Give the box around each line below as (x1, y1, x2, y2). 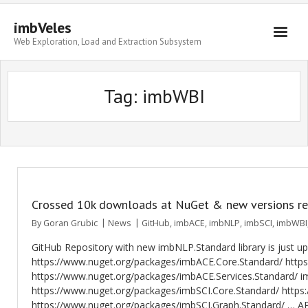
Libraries (27, 96, 65, 109)
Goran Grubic (43, 217, 98, 229)
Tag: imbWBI (103, 83, 205, 109)
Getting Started (27, 67, 95, 80)
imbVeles (14, 18, 71, 37)
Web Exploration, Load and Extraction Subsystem (14, 36, 201, 47)
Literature (27, 125, 71, 138)
